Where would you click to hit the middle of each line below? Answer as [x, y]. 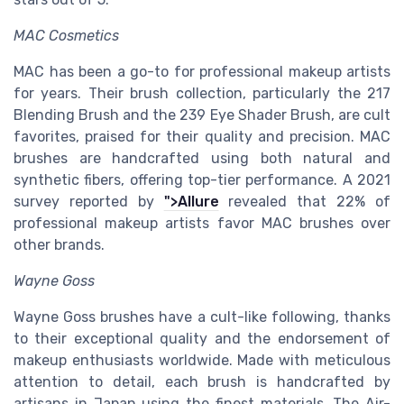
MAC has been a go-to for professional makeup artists [202, 72]
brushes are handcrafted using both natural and [202, 159]
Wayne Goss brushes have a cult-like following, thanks [202, 317]
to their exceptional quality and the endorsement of [202, 339]
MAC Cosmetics [66, 36]
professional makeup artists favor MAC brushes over [202, 224]
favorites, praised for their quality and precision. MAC [202, 137]
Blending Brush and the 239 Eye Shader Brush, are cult [202, 115]
